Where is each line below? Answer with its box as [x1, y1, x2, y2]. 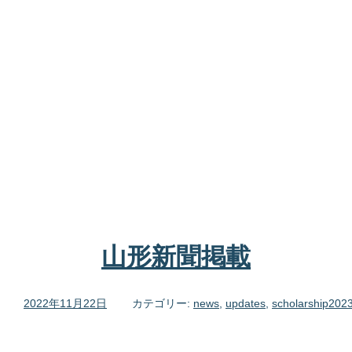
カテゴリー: [132, 296, 193, 310]
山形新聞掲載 [101, 238, 251, 276]
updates [225, 296, 266, 310]
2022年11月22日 [24, 296, 107, 310]
